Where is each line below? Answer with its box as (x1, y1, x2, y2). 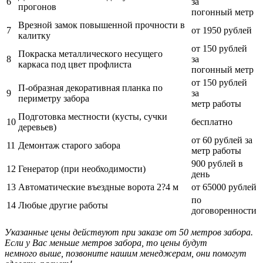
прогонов (18, 1, 56, 12)
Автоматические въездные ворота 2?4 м (18, 181, 178, 192)
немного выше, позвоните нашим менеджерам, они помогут (5, 248, 247, 258)
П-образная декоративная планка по (18, 82, 163, 93)
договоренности (191, 205, 257, 215)
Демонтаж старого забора (18, 140, 120, 150)
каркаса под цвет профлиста (18, 59, 131, 69)
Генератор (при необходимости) (18, 163, 146, 174)
